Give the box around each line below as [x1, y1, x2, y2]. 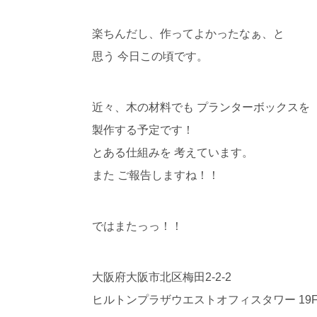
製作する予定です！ [91, 123, 194, 136]
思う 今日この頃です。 [91, 50, 208, 62]
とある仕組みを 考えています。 [91, 146, 253, 158]
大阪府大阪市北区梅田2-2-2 [91, 270, 231, 283]
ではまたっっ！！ [91, 219, 183, 232]
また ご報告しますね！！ [91, 168, 219, 181]
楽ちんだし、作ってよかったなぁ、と [91, 27, 284, 40]
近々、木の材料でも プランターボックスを [91, 100, 310, 113]
